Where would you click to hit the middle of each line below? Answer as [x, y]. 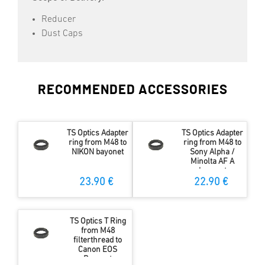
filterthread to [98, 241]
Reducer [59, 20]
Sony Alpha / [213, 153]
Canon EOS [98, 250]
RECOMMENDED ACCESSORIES [132, 90]
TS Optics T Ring [98, 222]
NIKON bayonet [98, 153]
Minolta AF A [213, 162]
